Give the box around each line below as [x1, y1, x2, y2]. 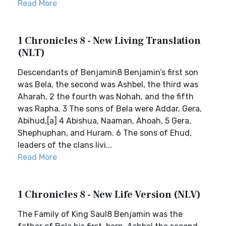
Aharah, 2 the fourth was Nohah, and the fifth [18, 92, 194, 101]
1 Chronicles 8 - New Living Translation [18, 34, 201, 47]
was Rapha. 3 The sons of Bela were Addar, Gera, [18, 104, 202, 114]
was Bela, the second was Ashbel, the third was [18, 80, 198, 89]
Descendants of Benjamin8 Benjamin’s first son [18, 68, 198, 77]
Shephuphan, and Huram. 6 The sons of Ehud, [18, 128, 192, 138]
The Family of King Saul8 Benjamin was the [18, 209, 183, 219]
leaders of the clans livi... [18, 140, 112, 150]
